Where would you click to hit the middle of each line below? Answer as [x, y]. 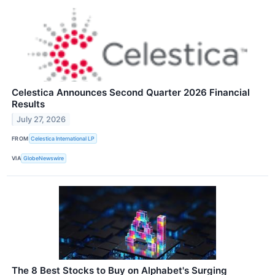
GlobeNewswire [44, 158]
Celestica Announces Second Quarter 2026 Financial [131, 93]
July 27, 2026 [41, 120]
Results [28, 104]
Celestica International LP [63, 138]
